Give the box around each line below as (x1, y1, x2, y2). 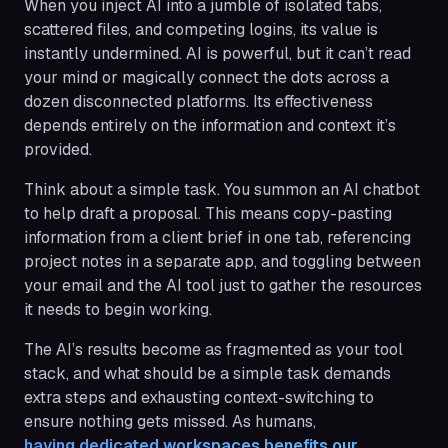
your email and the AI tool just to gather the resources (24, 274, 422, 296)
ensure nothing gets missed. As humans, (24, 410, 316, 432)
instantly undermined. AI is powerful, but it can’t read (24, 42, 411, 64)
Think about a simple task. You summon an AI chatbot (24, 178, 420, 200)
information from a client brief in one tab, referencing (24, 226, 411, 248)
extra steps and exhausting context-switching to (24, 386, 374, 408)
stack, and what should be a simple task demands (24, 362, 391, 384)
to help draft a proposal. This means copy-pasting (24, 202, 392, 224)
